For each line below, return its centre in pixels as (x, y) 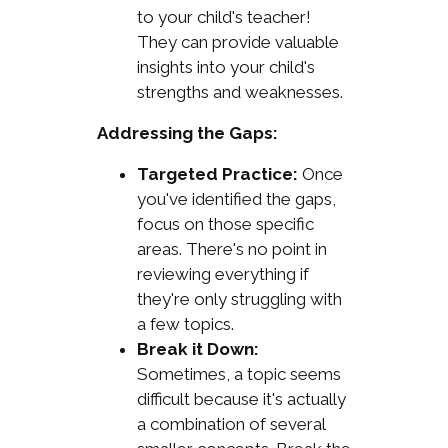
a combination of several (230, 423)
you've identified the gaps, (236, 198)
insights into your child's (225, 66)
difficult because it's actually (241, 398)
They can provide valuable (237, 41)
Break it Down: (197, 348)
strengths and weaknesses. (239, 91)
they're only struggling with (239, 298)
